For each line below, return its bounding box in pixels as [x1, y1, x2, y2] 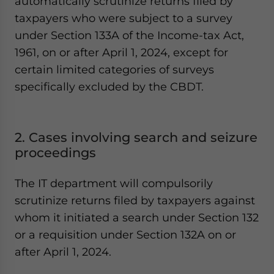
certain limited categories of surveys [15, 63, 214, 76]
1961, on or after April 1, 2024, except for [15, 46, 228, 59]
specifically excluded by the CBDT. [15, 80, 204, 93]
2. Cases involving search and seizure [15, 130, 257, 145]
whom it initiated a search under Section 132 [15, 211, 259, 224]
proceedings [15, 145, 96, 160]
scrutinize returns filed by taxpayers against [15, 194, 255, 207]
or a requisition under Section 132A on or [15, 228, 236, 241]
